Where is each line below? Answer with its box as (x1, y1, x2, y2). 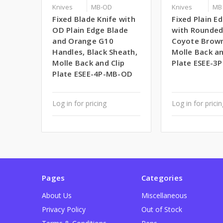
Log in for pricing (52, 99, 107, 109)
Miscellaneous (141, 191, 187, 200)
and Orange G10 (52, 36, 113, 46)
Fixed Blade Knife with (52, 14, 135, 24)
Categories (141, 173, 183, 183)
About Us (42, 191, 72, 200)
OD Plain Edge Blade (52, 25, 128, 35)
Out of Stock (141, 205, 182, 214)
